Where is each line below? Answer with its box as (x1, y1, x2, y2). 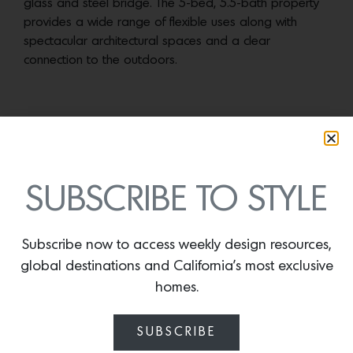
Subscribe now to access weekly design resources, (22, 238, 331, 251)
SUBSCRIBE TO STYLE (26, 184, 327, 217)
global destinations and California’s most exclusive (20, 259, 333, 273)
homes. (154, 281, 199, 294)
